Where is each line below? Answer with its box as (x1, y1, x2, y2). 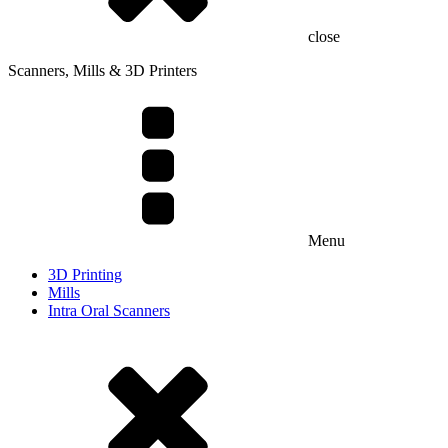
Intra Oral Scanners (48, 302, 170, 320)
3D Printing (48, 266, 122, 284)
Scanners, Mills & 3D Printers (8, 62, 197, 80)
